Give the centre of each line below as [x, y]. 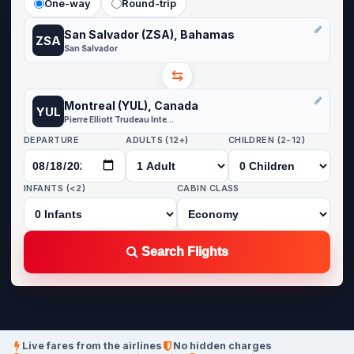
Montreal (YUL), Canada [131, 105]
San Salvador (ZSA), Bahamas [149, 34]
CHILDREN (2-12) [267, 140]
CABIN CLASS [208, 188]
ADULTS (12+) [157, 140]
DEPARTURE [51, 140]
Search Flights [183, 252]
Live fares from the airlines [92, 346]
